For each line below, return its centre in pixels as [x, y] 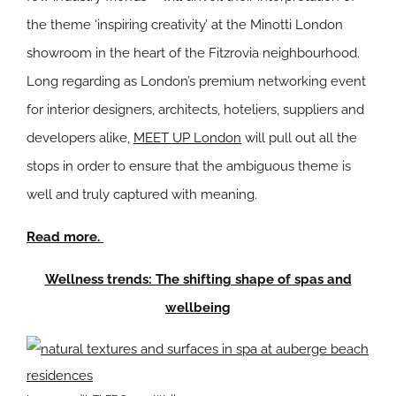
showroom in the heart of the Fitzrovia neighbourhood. [193, 53]
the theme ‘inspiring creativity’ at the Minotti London [185, 25]
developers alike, [80, 138]
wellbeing [198, 308]
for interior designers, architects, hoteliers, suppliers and [195, 110]
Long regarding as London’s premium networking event [196, 82]
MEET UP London [187, 138]
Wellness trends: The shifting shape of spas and [198, 280]
